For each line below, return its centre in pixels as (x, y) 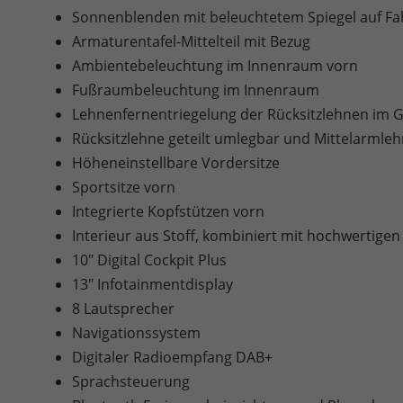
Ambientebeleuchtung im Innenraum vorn (215, 66)
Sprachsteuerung (131, 382)
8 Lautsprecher (123, 309)
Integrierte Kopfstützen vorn (168, 212)
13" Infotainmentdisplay (152, 285)
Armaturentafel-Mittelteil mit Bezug (191, 42)
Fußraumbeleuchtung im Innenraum (196, 90)
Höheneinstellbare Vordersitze (176, 163)
